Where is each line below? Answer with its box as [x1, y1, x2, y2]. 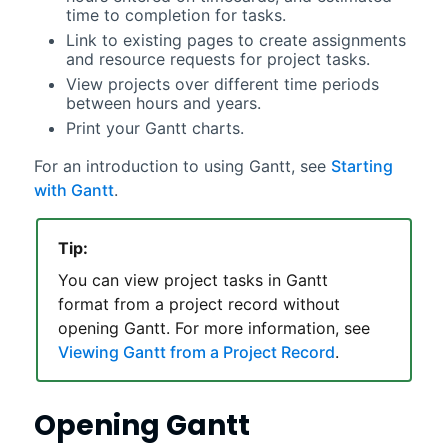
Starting [330, 155, 393, 176]
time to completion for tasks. [65, 4, 286, 25]
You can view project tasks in [57, 269, 286, 290]
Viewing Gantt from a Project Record [57, 341, 335, 362]
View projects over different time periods [65, 73, 379, 94]
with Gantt [33, 179, 114, 200]
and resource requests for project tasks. [65, 48, 370, 69]
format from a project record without [57, 293, 340, 314]
